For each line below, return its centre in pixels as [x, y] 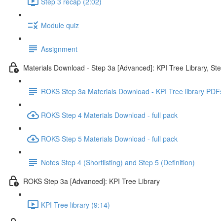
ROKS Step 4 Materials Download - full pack [109, 115]
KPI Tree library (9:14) [75, 204]
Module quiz [60, 25]
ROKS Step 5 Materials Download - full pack [109, 138]
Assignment [59, 49]
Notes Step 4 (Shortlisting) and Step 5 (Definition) [118, 162]
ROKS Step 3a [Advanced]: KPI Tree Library [92, 181]
